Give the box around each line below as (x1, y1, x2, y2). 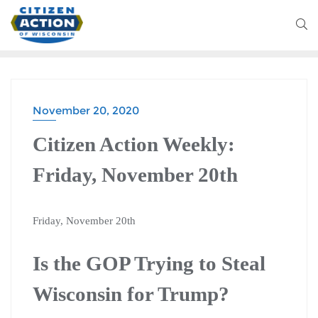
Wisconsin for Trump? (33, 282, 229, 305)
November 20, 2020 (33, 103, 139, 117)
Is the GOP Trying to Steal (33, 251, 265, 275)
